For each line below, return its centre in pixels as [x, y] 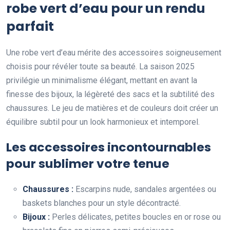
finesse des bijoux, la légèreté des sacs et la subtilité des [110, 94]
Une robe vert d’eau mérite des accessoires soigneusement [114, 53]
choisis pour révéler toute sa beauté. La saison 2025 [100, 67]
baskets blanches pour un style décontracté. [102, 203]
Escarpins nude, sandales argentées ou [145, 189]
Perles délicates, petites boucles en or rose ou [135, 217]
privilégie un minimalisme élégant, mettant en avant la [102, 81]
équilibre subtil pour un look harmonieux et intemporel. [103, 122]
